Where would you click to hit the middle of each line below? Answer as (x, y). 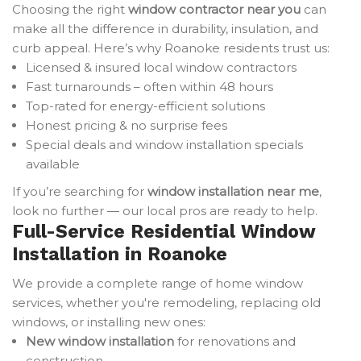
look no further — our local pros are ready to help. (165, 211)
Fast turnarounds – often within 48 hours (149, 87)
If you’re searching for (80, 191)
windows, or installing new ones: (109, 322)
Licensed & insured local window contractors (161, 67)
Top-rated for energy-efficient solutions (145, 106)
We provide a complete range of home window (158, 283)
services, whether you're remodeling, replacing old (166, 303)
